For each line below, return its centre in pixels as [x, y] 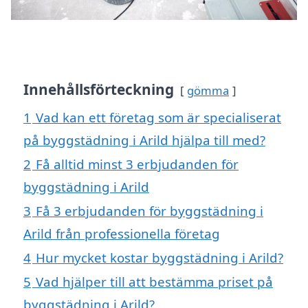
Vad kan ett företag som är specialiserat [158, 118]
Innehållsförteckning [99, 90]
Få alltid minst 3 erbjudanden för [137, 164]
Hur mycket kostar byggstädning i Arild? [159, 258]
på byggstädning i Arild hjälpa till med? [144, 140]
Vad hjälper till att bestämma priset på [154, 282]
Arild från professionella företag [122, 234]
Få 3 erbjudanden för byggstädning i [150, 211]
